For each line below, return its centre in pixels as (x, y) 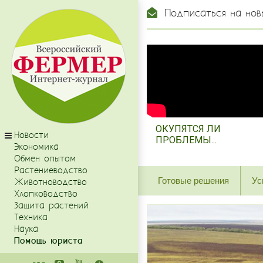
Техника (31, 218)
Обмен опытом (45, 159)
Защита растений (51, 206)
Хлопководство (46, 194)
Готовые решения (193, 181)
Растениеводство (51, 171)
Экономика (36, 147)
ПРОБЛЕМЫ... (186, 140)
